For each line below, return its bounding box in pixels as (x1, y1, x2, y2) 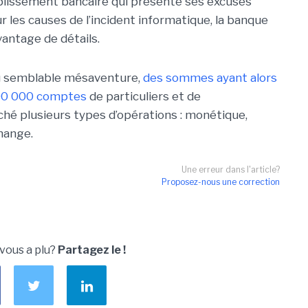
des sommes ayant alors (143, 71, 277, 85)
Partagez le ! (58, 243, 126, 256)
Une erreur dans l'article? (181, 164, 280, 175)
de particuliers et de (87, 89, 201, 103)
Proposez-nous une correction (162, 177, 280, 187)
